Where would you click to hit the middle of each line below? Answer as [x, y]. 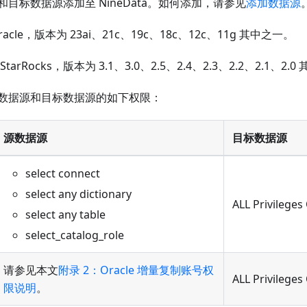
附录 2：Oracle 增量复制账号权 [136, 270]
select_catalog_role [75, 235]
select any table [65, 215]
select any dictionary [78, 194]
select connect [63, 174]
